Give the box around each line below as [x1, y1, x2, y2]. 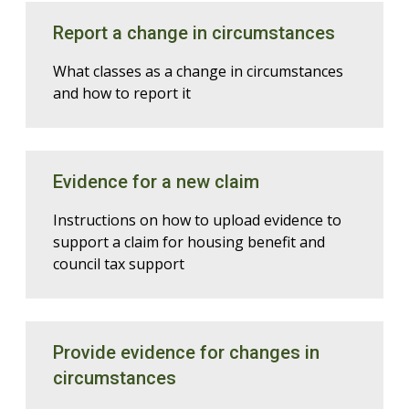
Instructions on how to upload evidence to [53, 210, 341, 230]
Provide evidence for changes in [53, 341, 320, 363]
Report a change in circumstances [53, 22, 335, 44]
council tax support [53, 254, 184, 274]
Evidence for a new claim [53, 171, 259, 193]
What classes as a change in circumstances [53, 61, 343, 81]
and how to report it [53, 83, 191, 103]
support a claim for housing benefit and [53, 232, 325, 252]
